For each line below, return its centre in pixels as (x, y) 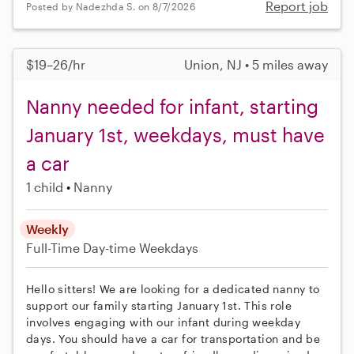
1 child (45, 187)
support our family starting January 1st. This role (159, 306)
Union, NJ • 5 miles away (256, 65)
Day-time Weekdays (141, 248)
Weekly (47, 229)
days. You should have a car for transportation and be (173, 339)
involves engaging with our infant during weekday (164, 322)
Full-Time (55, 248)
